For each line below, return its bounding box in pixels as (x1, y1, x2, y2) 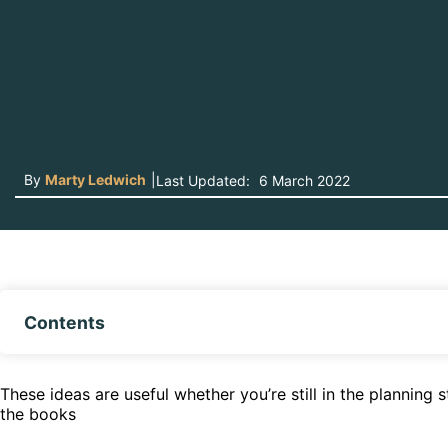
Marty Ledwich (45, 171, 146, 188)
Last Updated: (156, 172, 250, 189)
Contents (24, 311, 105, 333)
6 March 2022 (255, 172, 350, 189)
